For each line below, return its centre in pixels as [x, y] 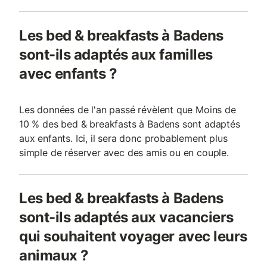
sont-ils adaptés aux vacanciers [126, 217]
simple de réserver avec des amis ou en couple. [124, 153]
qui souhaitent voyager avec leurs [133, 236]
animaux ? [54, 255]
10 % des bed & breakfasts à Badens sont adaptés [130, 124]
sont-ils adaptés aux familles [116, 55]
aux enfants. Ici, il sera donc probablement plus [123, 138]
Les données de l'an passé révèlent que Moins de [128, 110]
